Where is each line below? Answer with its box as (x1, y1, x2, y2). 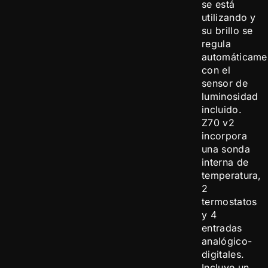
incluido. (202, 103, 242, 115)
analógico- (202, 235, 252, 247)
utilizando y (202, 11, 256, 23)
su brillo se (202, 25, 253, 36)
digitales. (202, 248, 245, 260)
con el (202, 64, 230, 76)
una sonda (202, 143, 250, 155)
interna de (202, 156, 249, 168)
